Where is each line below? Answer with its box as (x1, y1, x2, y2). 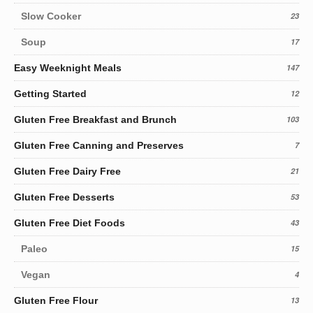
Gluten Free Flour (14, 295, 98, 307)
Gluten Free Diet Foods (14, 217, 125, 229)
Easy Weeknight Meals (14, 62, 122, 74)
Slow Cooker (21, 10, 81, 22)
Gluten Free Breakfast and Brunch (14, 114, 177, 126)
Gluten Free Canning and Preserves (14, 140, 184, 152)
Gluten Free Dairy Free (14, 166, 121, 177)
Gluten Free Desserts (14, 191, 115, 203)
